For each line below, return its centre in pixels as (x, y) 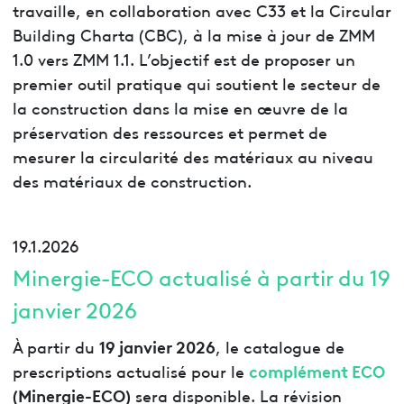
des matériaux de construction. (132, 179)
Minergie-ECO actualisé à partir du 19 (201, 277)
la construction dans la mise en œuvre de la (180, 106)
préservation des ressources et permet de (170, 131)
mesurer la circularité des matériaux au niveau (193, 155)
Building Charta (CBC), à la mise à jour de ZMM (193, 33)
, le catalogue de (280, 346)
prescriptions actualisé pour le (130, 371)
